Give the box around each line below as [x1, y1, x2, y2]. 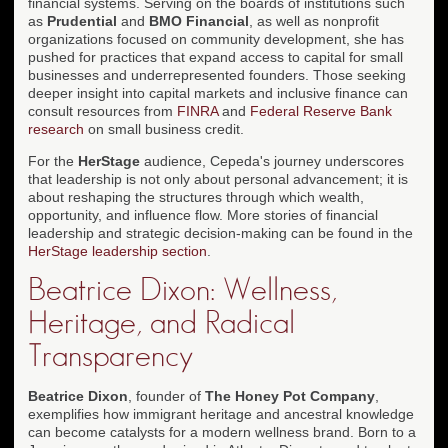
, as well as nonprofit [249, 12, 379, 29]
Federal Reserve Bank [250, 102, 392, 119]
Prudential [47, 12, 117, 29]
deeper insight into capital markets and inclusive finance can [28, 84, 408, 101]
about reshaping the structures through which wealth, [28, 188, 364, 205]
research [28, 120, 84, 137]
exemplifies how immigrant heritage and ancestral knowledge [28, 405, 414, 422]
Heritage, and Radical [28, 306, 295, 339]
